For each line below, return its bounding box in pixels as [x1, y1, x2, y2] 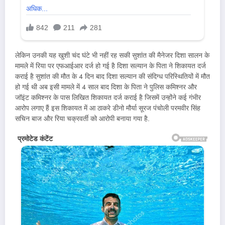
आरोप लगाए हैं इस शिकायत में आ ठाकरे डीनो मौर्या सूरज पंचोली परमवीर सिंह [15, 103, 200, 114]
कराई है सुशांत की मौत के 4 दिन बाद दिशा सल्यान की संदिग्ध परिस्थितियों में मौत [15, 72, 210, 82]
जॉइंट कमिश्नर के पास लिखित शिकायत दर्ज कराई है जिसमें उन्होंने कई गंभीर [15, 93, 201, 103]
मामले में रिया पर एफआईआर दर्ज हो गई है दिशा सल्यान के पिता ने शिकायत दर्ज [15, 61, 206, 71]
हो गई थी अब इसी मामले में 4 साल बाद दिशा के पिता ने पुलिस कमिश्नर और [15, 82, 197, 92]
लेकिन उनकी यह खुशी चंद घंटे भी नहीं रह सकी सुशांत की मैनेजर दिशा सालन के [15, 51, 209, 61]
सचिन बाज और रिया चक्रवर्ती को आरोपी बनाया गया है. [15, 114, 150, 124]
